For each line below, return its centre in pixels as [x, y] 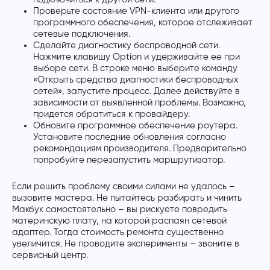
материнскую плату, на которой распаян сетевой [119, 221]
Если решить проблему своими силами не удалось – [124, 186]
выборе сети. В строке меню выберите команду [135, 68]
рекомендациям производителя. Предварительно [140, 148]
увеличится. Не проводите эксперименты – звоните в [126, 243]
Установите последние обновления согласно [130, 137]
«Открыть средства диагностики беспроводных [136, 80]
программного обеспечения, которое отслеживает [143, 22]
